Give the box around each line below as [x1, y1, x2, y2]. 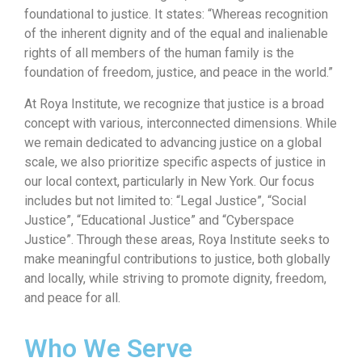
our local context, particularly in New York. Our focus [24, 173, 314, 189]
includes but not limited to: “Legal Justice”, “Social [24, 192, 306, 208]
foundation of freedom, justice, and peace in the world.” [24, 65, 333, 81]
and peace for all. [24, 289, 120, 305]
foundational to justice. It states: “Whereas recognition [24, 6, 328, 23]
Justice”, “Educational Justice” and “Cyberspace [24, 212, 294, 228]
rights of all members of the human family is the [24, 45, 294, 61]
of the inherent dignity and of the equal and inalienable [24, 26, 328, 42]
